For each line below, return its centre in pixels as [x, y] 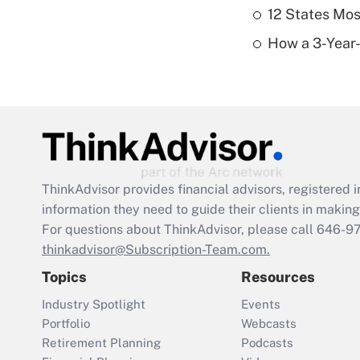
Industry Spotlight [94, 305]
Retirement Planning [101, 343]
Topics [64, 277]
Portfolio [66, 324]
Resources [278, 277]
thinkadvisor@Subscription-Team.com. [156, 250]
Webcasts [269, 324]
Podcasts [267, 343]
